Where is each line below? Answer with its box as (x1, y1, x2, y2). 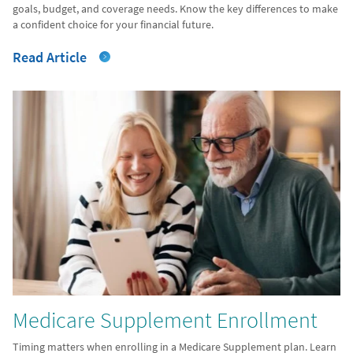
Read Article (13, 48, 87, 67)
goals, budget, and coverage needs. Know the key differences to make (13, 2, 338, 17)
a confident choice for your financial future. (13, 17, 214, 32)
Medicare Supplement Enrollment (13, 305, 318, 334)
